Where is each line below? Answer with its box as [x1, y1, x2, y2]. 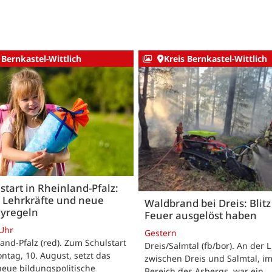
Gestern [144, 226, 177, 239]
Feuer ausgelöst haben [144, 208, 257, 222]
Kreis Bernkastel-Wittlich [163, 53, 267, 65]
